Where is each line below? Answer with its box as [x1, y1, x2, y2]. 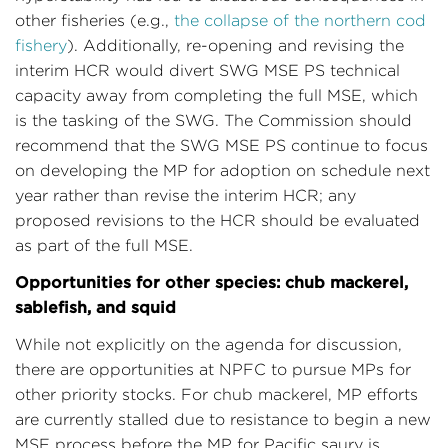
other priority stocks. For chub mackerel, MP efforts [15, 386, 418, 403]
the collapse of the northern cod [174, 12, 426, 29]
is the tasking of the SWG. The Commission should [15, 112, 412, 129]
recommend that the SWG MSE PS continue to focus [15, 137, 428, 154]
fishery [15, 37, 67, 54]
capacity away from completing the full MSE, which [15, 87, 418, 104]
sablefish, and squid [15, 298, 176, 316]
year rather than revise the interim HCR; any [15, 187, 356, 204]
